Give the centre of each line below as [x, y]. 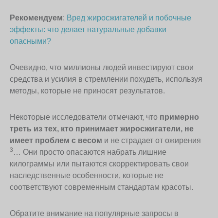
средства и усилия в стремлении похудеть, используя [106, 79]
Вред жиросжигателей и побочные [129, 18]
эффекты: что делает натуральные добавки [88, 29]
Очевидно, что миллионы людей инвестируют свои [102, 67]
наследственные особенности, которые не [87, 175]
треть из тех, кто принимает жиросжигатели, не [102, 128]
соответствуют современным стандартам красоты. [101, 187]
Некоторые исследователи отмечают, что [85, 117]
